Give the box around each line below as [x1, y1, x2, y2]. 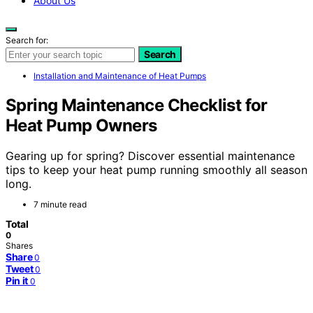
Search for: [6, 34, 48, 45]
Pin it [6, 275, 28, 287]
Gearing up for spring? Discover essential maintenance [6, 149, 295, 163]
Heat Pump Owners [6, 115, 157, 136]
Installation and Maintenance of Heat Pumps [34, 70, 206, 81]
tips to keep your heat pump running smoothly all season [6, 163, 307, 177]
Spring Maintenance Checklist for [6, 94, 268, 115]
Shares [6, 240, 33, 252]
